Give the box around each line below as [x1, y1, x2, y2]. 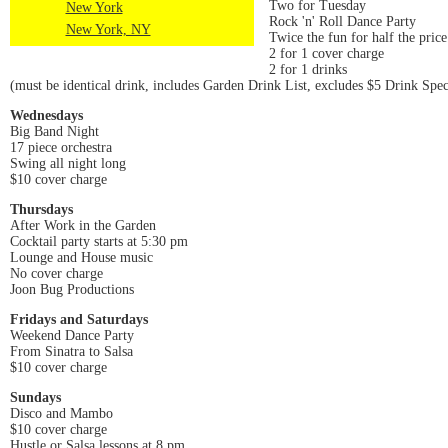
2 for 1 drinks [269, 61, 347, 77]
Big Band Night [10, 123, 99, 139]
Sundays [10, 389, 61, 405]
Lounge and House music [10, 249, 153, 265]
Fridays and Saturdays [10, 311, 148, 327]
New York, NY [65, 22, 151, 37]
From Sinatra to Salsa [10, 343, 133, 359]
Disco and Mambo [10, 405, 113, 421]
